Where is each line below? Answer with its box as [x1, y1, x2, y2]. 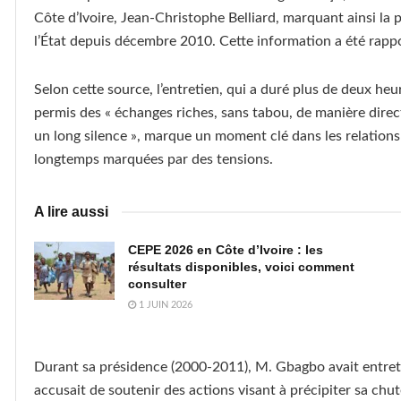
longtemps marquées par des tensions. [34, 152, 273, 167]
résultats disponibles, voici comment [128, 260, 354, 275]
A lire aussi [34, 204, 108, 220]
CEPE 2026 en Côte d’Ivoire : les [128, 243, 323, 258]
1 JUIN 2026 [136, 300, 192, 311]
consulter [128, 277, 186, 292]
